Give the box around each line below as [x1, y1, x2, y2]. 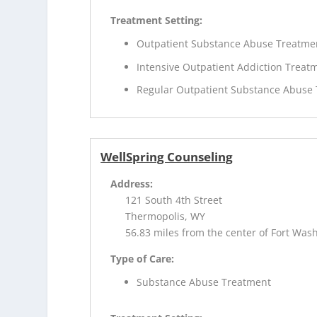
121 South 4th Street [125, 193, 223, 207]
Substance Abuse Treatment [137, 275, 272, 289]
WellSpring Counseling [100, 149, 234, 166]
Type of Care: [110, 252, 175, 266]
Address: [110, 177, 154, 191]
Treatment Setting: [110, 13, 203, 27]
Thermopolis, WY [125, 209, 206, 224]
